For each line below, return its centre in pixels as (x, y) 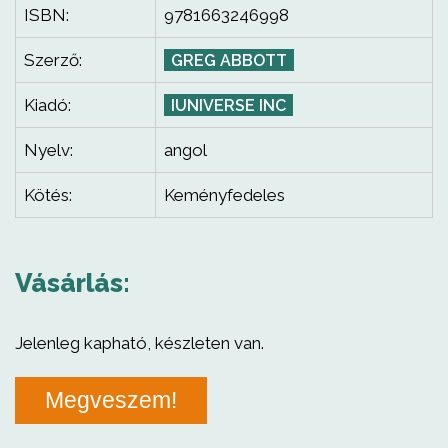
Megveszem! (111, 400)
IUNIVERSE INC (228, 105)
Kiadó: (47, 105)
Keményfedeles (224, 195)
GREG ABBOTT (229, 60)
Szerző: (53, 60)
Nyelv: (48, 150)
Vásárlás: (72, 283)
